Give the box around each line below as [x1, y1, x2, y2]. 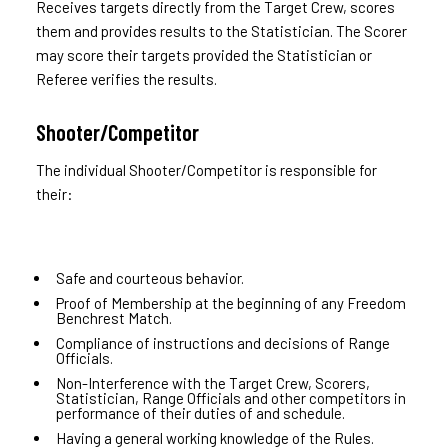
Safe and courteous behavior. [55, 268, 244, 287]
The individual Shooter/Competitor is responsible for [35, 160, 377, 179]
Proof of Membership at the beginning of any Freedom [55, 293, 406, 312]
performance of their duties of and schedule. [55, 403, 345, 422]
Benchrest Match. [55, 308, 172, 327]
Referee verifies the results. [35, 69, 217, 88]
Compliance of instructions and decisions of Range [55, 333, 390, 352]
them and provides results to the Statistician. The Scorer [35, 21, 407, 40]
